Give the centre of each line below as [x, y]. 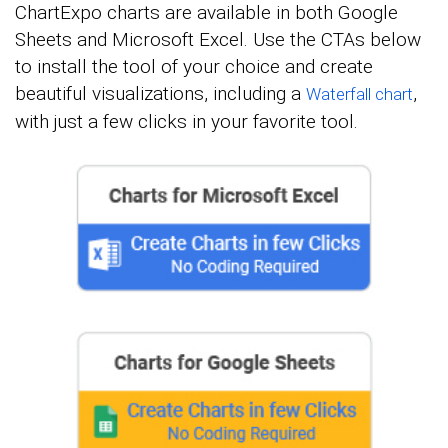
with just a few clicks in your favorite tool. [186, 122]
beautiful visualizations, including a [160, 94]
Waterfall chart [359, 94]
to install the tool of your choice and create [194, 67]
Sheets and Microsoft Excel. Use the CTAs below [218, 40]
